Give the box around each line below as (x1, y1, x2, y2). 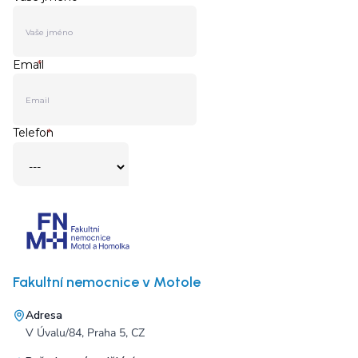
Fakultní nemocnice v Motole (13, 273, 201, 291)
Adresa (26, 308, 62, 323)
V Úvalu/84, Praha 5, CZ (26, 325, 145, 340)
